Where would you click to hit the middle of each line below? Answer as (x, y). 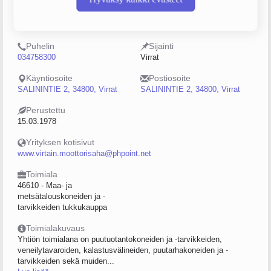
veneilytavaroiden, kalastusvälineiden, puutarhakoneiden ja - (123, 250)
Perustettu (46, 110)
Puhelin (40, 46)
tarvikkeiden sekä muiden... (66, 261)
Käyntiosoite (49, 78)
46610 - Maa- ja (45, 185)
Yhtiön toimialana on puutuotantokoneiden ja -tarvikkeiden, (120, 239)
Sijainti (161, 46)
